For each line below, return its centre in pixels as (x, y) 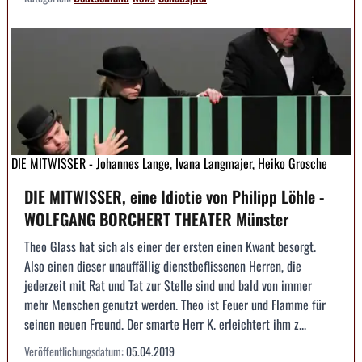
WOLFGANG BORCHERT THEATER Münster (156, 219)
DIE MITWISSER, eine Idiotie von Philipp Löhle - (174, 197)
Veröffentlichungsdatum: (75, 351)
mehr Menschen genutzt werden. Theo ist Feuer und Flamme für (175, 305)
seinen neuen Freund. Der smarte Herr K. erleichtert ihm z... (165, 324)
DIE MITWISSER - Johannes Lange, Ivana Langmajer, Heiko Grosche (169, 164)
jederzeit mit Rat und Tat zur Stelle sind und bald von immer (168, 286)
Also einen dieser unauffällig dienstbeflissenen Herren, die (163, 266)
